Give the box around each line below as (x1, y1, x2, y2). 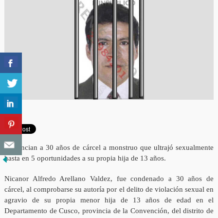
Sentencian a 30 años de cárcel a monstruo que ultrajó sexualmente (4, 144, 214, 152)
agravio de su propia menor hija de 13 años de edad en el (4, 196, 214, 204)
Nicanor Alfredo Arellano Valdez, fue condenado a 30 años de (4, 175, 214, 183)
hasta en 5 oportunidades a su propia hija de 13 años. (4, 154, 166, 163)
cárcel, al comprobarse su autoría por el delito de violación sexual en (4, 185, 214, 194)
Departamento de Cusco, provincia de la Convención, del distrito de (4, 207, 214, 215)
